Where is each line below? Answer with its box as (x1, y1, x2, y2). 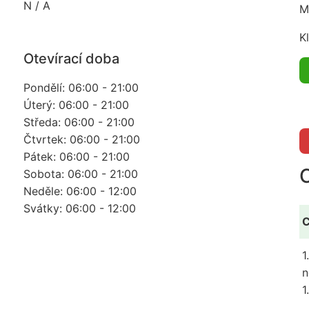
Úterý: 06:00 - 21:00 (23, 98, 129, 112)
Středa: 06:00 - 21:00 (23, 115, 134, 130)
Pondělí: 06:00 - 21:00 (23, 81, 139, 95)
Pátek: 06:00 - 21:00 (23, 150, 130, 164)
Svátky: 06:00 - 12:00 (23, 201, 136, 216)
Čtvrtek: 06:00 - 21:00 (23, 132, 140, 147)
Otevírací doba (23, 50, 119, 68)
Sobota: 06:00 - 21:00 (23, 167, 138, 181)
